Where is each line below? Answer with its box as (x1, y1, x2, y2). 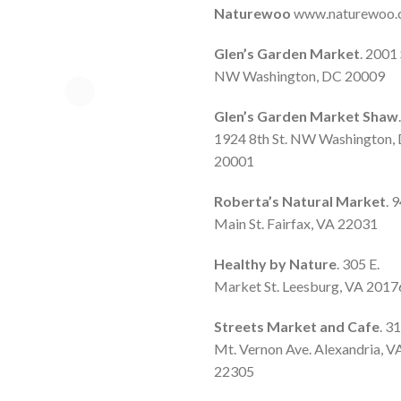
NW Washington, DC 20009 (214, 67, 385, 85)
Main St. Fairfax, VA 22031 (214, 215, 378, 233)
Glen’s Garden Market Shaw (214, 107, 398, 125)
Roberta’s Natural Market (214, 192, 386, 210)
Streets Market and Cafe (214, 318, 380, 336)
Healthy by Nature (214, 255, 337, 273)
